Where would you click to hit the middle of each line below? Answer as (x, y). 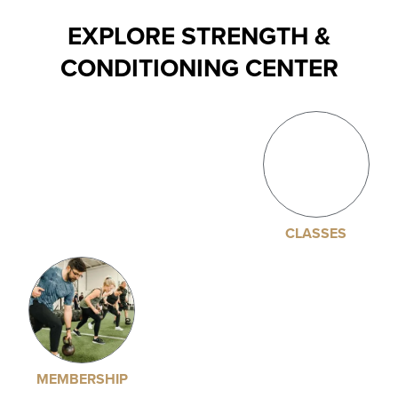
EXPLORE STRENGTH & (199, 36)
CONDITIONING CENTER (199, 68)
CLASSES (316, 233)
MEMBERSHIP (82, 379)
